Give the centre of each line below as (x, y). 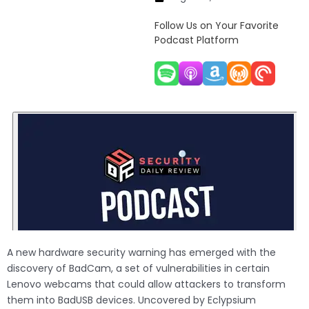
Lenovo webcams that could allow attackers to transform (146, 285)
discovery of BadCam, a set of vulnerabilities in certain (138, 269)
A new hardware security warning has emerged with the (141, 253)
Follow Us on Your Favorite (217, 26)
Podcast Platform (197, 40)
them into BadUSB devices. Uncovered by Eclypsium (131, 300)
